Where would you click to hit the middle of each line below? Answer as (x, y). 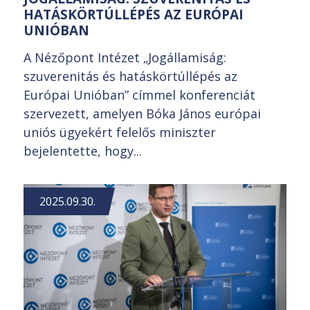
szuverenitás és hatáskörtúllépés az (130, 76)
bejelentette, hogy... (83, 151)
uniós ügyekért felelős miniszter (120, 132)
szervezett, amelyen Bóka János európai (142, 113)
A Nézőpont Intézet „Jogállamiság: (125, 57)
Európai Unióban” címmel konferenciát (139, 94)
